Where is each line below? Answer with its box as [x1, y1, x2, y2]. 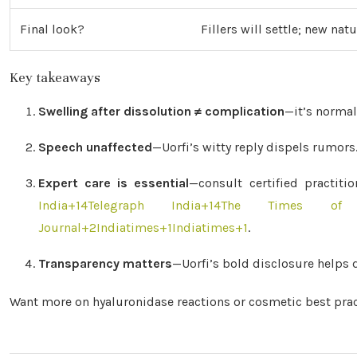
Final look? [20, 22, 84, 37]
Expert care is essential [38, 175, 190, 190]
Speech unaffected [38, 139, 152, 155]
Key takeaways [10, 69, 100, 86]
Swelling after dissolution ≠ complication [38, 104, 284, 119]
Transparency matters [38, 256, 172, 271]
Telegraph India [88, 198, 202, 213]
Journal [38, 220, 81, 235]
